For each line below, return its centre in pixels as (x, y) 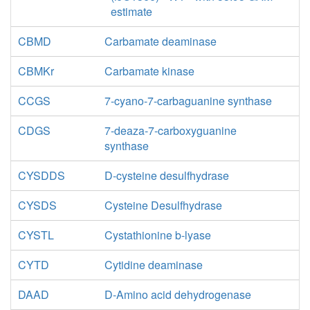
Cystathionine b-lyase (157, 235)
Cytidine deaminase (153, 265)
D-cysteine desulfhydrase (166, 175)
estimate (131, 11)
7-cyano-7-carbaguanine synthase (188, 101)
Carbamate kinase (149, 71)
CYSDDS (42, 175)
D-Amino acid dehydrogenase (177, 294)
